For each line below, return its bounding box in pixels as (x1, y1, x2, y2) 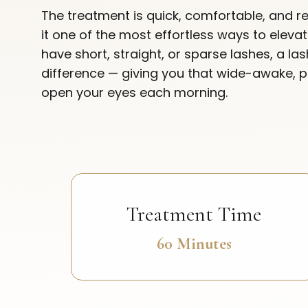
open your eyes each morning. (41, 84, 228, 101)
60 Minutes (156, 234, 232, 254)
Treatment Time (126, 201, 261, 227)
